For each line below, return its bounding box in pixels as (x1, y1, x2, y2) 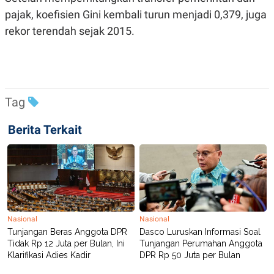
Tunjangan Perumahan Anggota (139, 238, 262, 248)
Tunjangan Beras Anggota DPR (7, 226, 127, 237)
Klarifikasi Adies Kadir (7, 250, 91, 260)
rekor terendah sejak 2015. (5, 24, 135, 37)
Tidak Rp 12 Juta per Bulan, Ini (7, 238, 125, 248)
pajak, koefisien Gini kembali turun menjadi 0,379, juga (5, 7, 267, 21)
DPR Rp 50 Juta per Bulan (139, 250, 240, 260)
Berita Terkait (8, 122, 82, 137)
